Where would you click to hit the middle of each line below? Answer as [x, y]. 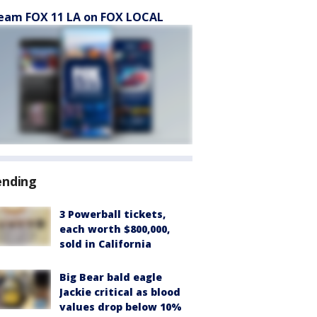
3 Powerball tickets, [113, 214]
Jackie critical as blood [120, 292]
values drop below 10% [121, 307]
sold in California [105, 244]
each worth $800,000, [115, 229]
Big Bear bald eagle [111, 277]
